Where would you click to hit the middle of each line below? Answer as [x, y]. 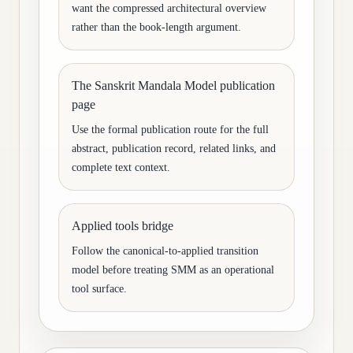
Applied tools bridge [123, 226]
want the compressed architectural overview [169, 8]
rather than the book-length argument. [156, 27]
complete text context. [121, 167]
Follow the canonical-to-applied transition [165, 251]
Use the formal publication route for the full [170, 130]
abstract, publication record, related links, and [174, 149]
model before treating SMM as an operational [173, 270]
